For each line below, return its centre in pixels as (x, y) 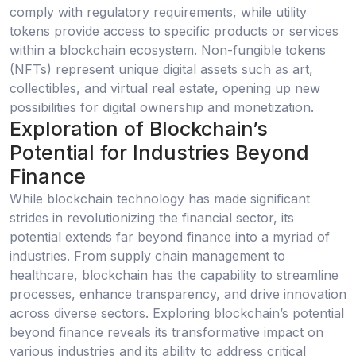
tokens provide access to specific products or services (174, 31)
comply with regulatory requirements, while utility (158, 12)
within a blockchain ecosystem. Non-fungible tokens (168, 50)
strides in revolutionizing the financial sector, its (152, 217)
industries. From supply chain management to (147, 255)
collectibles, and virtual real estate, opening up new (165, 89)
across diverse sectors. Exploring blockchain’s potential (177, 313)
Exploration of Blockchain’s (139, 129)
